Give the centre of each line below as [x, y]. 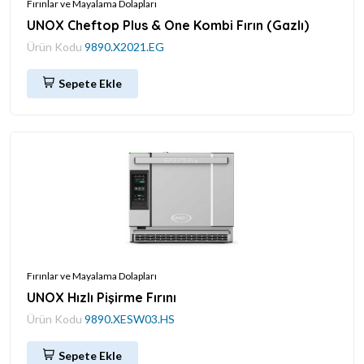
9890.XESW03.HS [130, 318]
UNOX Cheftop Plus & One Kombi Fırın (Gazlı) [168, 25]
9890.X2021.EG [124, 46]
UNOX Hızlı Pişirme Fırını [102, 297]
